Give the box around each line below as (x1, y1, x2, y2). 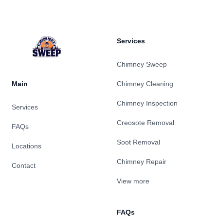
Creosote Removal (117, 119, 174, 127)
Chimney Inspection (117, 99, 178, 107)
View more (117, 177, 149, 185)
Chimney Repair (117, 158, 166, 165)
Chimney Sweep (117, 60, 167, 68)
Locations (12, 142, 41, 150)
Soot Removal (117, 138, 160, 146)
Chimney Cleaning (117, 80, 173, 88)
